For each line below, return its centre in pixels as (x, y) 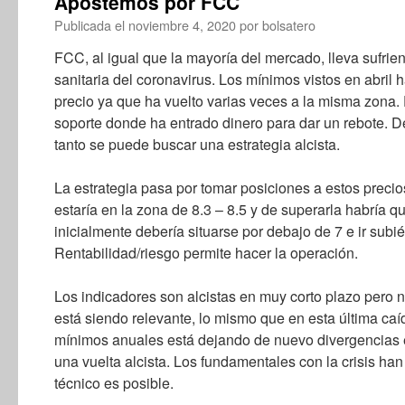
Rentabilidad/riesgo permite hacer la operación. (206, 253)
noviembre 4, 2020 (182, 25)
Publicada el (89, 25)
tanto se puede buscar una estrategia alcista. (197, 144)
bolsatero (289, 25)
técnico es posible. (114, 383)
